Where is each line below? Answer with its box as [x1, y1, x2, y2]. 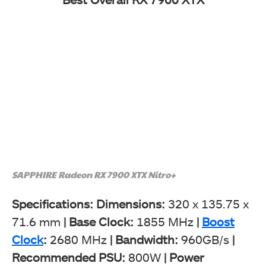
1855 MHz [137, 214, 194, 229]
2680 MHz [47, 232, 110, 246]
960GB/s [181, 232, 229, 246]
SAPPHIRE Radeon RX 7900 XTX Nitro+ [12, 167, 176, 180]
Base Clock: [69, 214, 137, 229]
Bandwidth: [115, 232, 181, 246]
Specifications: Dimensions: [12, 196, 165, 211]
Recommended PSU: [12, 249, 125, 264]
